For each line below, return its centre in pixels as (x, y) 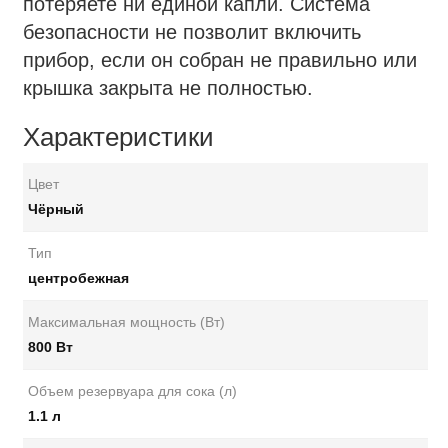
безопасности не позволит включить (192, 32)
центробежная (78, 278)
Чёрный (56, 209)
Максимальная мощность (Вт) (126, 322)
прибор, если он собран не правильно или (220, 60)
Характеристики (118, 137)
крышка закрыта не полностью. (168, 88)
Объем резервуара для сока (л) (132, 391)
